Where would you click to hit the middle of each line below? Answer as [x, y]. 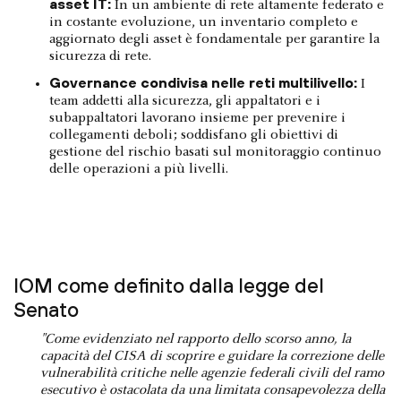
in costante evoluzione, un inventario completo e [204, 23]
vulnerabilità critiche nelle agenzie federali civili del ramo [212, 374]
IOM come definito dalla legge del [169, 286]
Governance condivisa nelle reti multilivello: [203, 83]
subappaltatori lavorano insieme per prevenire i [197, 119]
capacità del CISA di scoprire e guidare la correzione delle [212, 357]
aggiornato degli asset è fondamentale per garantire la [214, 40]
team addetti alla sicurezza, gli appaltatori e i [185, 102]
